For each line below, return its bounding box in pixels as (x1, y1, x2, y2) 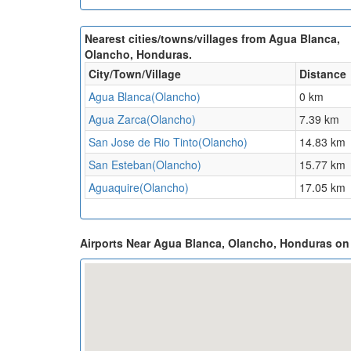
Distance (299, 66, 346, 82)
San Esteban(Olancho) (89, 157, 201, 173)
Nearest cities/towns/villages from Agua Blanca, (85, 31, 340, 47)
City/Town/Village (89, 66, 181, 82)
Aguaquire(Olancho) (89, 179, 189, 196)
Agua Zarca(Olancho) (89, 111, 196, 128)
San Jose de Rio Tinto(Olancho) (89, 134, 248, 150)
